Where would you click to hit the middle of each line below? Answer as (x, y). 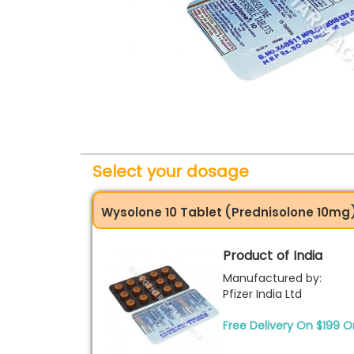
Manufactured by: (272, 278)
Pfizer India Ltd (262, 294)
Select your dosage (171, 171)
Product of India (273, 256)
